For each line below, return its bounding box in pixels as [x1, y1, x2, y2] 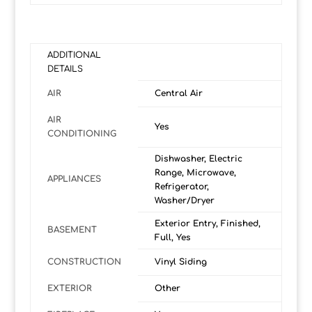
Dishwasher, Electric [154, 154, 242, 164]
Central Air [154, 88, 203, 99]
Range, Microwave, [154, 168, 236, 178]
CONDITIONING [47, 129, 116, 139]
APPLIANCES [47, 174, 101, 185]
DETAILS [47, 64, 83, 75]
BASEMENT [47, 225, 97, 235]
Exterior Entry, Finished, [154, 219, 260, 229]
